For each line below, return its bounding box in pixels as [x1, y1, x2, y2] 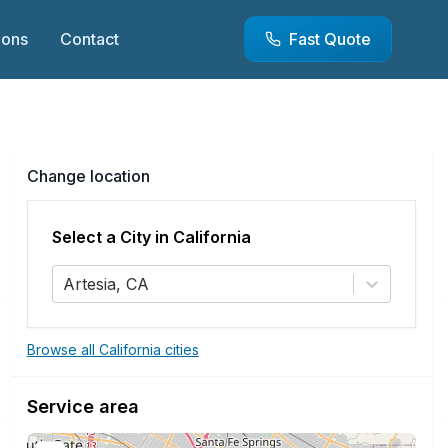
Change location [26, 166, 150, 186]
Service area [26, 396, 139, 417]
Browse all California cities [26, 341, 199, 358]
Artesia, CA [62, 274, 149, 294]
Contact [59, 29, 119, 49]
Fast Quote [289, 29, 371, 49]
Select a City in [51, 227, 173, 247]
